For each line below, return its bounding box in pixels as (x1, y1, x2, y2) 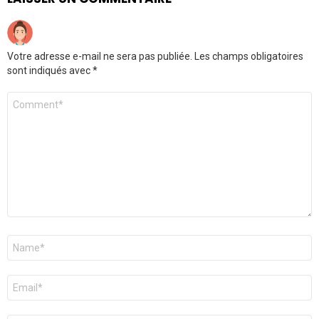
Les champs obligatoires (194, 50, 303, 62)
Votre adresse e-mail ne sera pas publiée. (7, 50, 192, 62)
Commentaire (7, 90, 79, 104)
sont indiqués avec (7, 64, 93, 76)
